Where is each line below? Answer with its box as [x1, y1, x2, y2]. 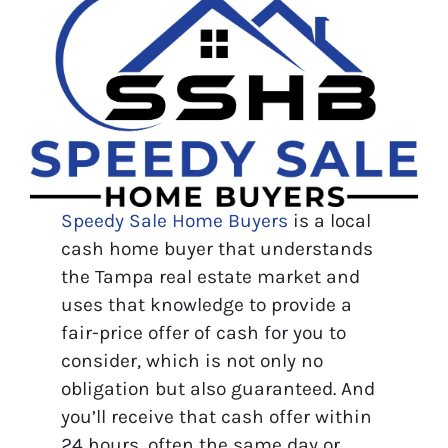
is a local [288, 208, 372, 232]
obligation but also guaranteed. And [61, 376, 376, 400]
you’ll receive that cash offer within [61, 404, 373, 428]
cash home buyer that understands [61, 236, 374, 260]
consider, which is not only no [61, 348, 324, 372]
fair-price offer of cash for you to [61, 320, 347, 344]
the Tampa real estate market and [61, 264, 361, 288]
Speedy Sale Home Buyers [61, 208, 289, 232]
